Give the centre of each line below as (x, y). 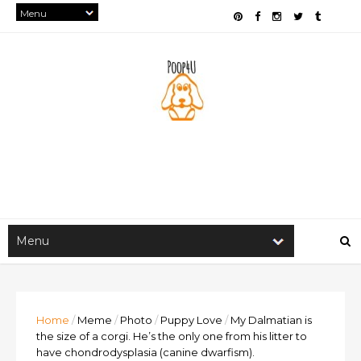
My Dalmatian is (271, 320)
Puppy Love (191, 320)
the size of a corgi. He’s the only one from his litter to (172, 336)
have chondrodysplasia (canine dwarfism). (145, 352)
